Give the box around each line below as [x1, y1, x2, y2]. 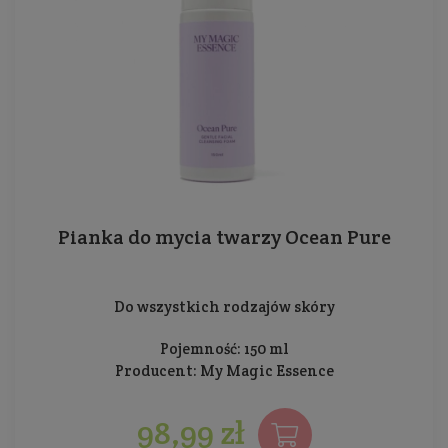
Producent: [114, 360, 200, 380]
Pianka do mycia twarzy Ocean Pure [57, 223, 391, 250]
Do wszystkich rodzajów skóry [113, 296, 335, 316]
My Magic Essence [199, 360, 334, 380]
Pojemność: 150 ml [159, 338, 289, 358]
